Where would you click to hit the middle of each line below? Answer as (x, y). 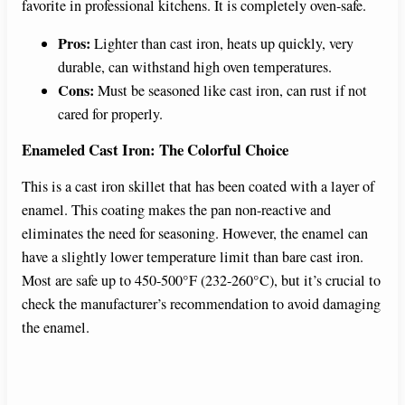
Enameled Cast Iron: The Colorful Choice (155, 150)
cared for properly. (110, 114)
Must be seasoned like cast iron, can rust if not (231, 91)
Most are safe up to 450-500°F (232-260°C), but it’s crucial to (201, 280)
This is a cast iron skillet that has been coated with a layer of (198, 186)
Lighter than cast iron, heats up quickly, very (222, 44)
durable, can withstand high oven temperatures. (195, 67)
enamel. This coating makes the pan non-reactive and (176, 209)
